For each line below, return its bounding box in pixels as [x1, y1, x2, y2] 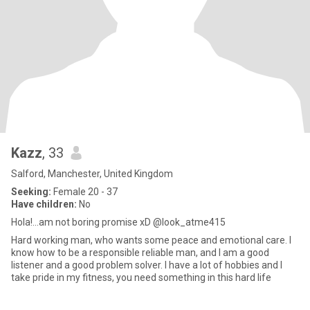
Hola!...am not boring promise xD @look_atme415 [11, 217, 226, 228]
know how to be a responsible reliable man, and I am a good [11, 247, 269, 258]
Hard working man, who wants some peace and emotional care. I [11, 235, 291, 246]
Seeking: [11, 186, 51, 197]
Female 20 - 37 [51, 186, 118, 197]
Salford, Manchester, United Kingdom [11, 168, 173, 179]
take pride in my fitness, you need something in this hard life [11, 272, 271, 283]
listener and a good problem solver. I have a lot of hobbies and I [11, 259, 282, 271]
